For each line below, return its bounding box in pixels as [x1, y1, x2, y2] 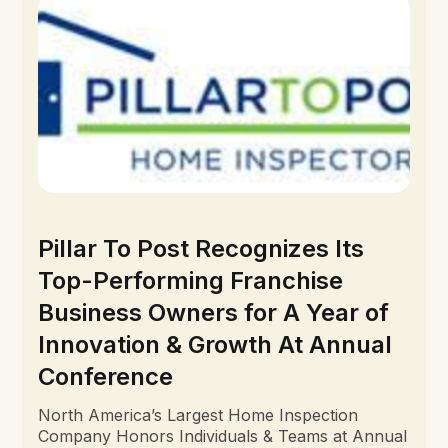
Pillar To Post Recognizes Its [38, 234, 365, 264]
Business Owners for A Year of [38, 298, 390, 328]
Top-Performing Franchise [38, 266, 344, 296]
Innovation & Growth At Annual [38, 330, 393, 360]
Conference [38, 362, 174, 392]
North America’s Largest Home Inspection [38, 405, 359, 426]
